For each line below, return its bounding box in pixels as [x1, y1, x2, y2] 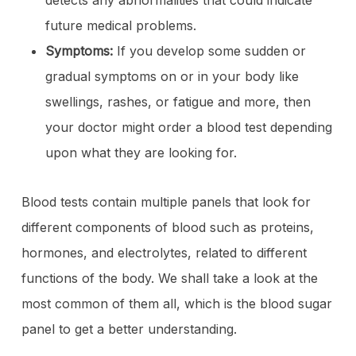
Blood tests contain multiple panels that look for [21, 194, 311, 210]
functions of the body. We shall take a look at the [21, 270, 318, 286]
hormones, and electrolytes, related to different [21, 245, 307, 261]
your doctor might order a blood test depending [44, 119, 332, 135]
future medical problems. [44, 17, 196, 33]
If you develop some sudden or [112, 43, 306, 59]
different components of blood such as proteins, [21, 219, 314, 235]
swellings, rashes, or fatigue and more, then [44, 94, 311, 110]
